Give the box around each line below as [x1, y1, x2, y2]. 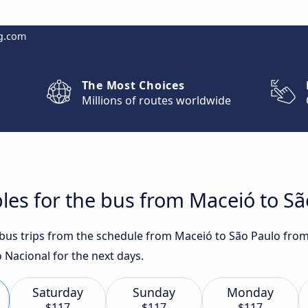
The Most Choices [81, 78, 185, 93]
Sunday [133, 284, 175, 300]
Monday [227, 284, 274, 300]
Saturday [32, 284, 83, 300]
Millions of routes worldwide [81, 93, 231, 108]
